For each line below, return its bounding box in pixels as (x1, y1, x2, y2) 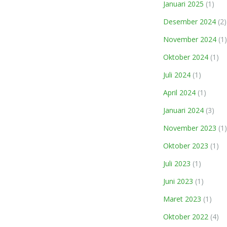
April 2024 (163, 88, 196, 97)
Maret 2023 (163, 194, 201, 204)
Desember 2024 (163, 17, 216, 26)
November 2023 (163, 123, 216, 133)
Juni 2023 (163, 176, 193, 186)
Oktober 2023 (163, 141, 208, 150)
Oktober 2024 (163, 52, 208, 62)
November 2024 (163, 34, 216, 44)
